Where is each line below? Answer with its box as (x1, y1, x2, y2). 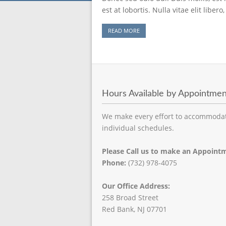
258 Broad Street (102, 193, 158, 202)
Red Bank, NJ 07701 (102, 204, 167, 214)
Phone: (102, 158, 126, 167)
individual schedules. (102, 123, 174, 133)
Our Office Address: (102, 181, 170, 191)
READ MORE (108, 27, 140, 34)
